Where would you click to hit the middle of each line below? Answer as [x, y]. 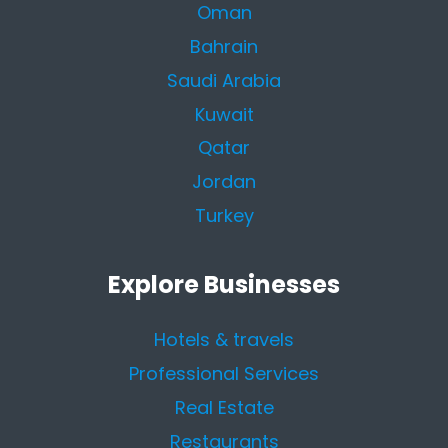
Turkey [224, 216]
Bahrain [224, 46]
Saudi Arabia [224, 80]
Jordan [224, 182]
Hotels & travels [224, 339]
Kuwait [224, 114]
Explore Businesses [224, 285]
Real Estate [224, 407]
